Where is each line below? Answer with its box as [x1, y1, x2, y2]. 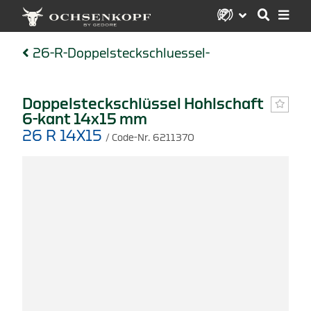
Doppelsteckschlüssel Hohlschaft [22, 96, 264, 112]
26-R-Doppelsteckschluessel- [32, 46, 210, 60]
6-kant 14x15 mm [22, 111, 147, 127]
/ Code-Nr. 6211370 [106, 132, 194, 143]
